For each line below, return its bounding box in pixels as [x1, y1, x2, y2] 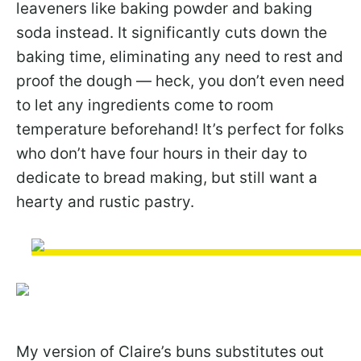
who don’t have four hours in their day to [16, 143, 307, 163]
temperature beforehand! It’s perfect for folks [16, 119, 344, 139]
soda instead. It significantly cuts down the [16, 23, 327, 42]
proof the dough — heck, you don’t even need [16, 71, 345, 90]
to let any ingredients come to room [16, 95, 274, 114]
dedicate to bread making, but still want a [16, 168, 317, 187]
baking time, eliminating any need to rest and [16, 47, 343, 66]
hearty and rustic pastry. [16, 192, 194, 211]
